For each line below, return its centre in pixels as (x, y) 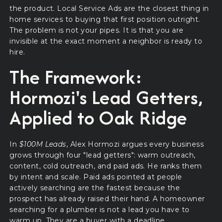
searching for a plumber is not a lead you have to (100, 210)
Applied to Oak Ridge (98, 118)
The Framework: (76, 77)
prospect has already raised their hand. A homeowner (107, 199)
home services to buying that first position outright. (105, 19)
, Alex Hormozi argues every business (135, 144)
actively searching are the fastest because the (95, 188)
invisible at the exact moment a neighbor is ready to (106, 41)
